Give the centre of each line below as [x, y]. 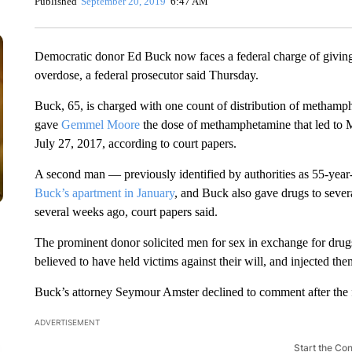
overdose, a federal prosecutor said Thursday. [146, 75]
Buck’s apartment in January [104, 193]
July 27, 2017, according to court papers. [135, 143]
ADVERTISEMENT [67, 322]
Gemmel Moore [100, 125]
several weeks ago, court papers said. [126, 212]
